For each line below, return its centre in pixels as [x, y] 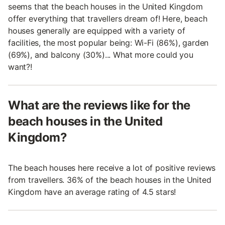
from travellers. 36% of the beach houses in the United [110, 180]
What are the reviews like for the [99, 105]
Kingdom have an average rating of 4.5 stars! [92, 192]
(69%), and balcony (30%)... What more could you [101, 55]
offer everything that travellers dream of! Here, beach [108, 19]
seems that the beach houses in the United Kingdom [105, 7]
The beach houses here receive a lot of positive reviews [112, 168]
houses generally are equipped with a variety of [97, 31]
